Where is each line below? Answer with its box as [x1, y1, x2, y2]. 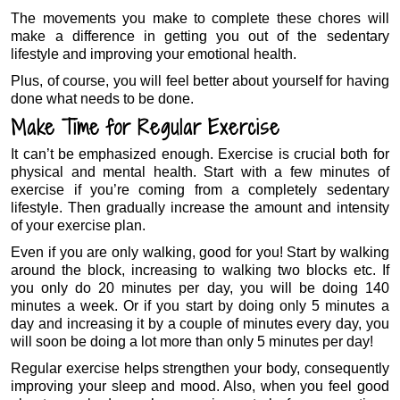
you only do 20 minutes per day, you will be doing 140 [11, 279, 389, 296]
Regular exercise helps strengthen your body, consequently [11, 360, 389, 376]
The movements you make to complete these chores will [11, 10, 389, 26]
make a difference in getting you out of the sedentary [11, 28, 389, 44]
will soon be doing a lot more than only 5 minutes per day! [11, 333, 374, 349]
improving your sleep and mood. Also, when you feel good [11, 378, 389, 394]
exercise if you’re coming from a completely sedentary [11, 181, 389, 197]
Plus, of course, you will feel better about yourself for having [11, 72, 389, 88]
